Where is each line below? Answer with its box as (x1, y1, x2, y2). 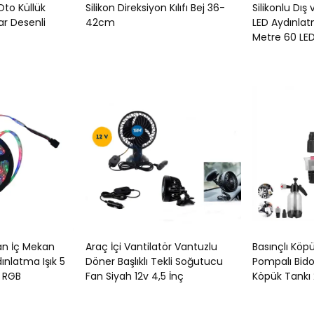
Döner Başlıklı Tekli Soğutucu (86, 254, 223, 268)
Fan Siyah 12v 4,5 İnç (86, 269, 184, 283)
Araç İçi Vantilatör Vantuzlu (86, 240, 217, 254)
